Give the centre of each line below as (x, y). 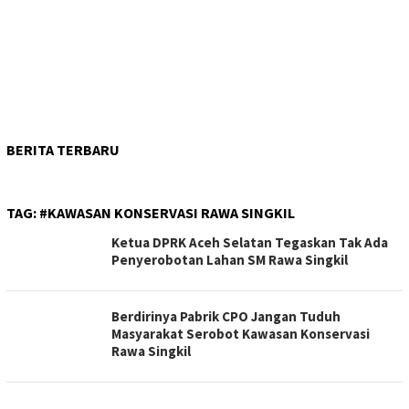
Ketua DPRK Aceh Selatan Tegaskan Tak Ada (250, 242)
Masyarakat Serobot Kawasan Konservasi (241, 334)
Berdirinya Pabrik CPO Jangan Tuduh (226, 316)
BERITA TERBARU (63, 150)
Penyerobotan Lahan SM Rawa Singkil (230, 260)
